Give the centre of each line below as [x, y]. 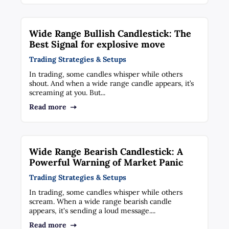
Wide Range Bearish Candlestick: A [106, 151]
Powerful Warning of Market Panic [106, 162]
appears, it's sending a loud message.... [93, 210]
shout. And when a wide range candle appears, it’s [112, 83]
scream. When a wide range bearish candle [101, 201]
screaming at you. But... [67, 92]
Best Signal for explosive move [97, 44]
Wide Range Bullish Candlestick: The [110, 33]
